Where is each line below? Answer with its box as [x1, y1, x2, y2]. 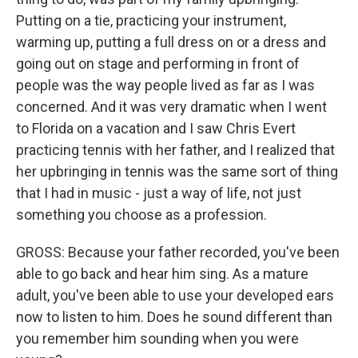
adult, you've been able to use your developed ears [16, 287, 334, 304]
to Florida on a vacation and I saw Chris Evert [16, 120, 296, 137]
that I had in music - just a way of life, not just [16, 185, 301, 201]
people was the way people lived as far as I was [16, 77, 315, 93]
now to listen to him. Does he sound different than [16, 308, 332, 325]
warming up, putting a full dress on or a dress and [16, 34, 326, 50]
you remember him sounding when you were [16, 330, 299, 347]
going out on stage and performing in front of [16, 55, 300, 72]
